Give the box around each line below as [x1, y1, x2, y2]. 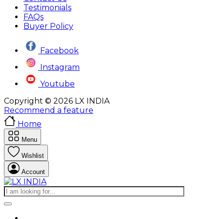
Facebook [40, 45, 79, 55]
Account [22, 168, 45, 175]
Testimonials [23, 2, 71, 12]
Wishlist [22, 152, 44, 159]
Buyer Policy [23, 21, 73, 31]
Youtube [40, 79, 75, 88]
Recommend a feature [4, 105, 93, 115]
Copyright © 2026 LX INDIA [4, 96, 109, 106]
